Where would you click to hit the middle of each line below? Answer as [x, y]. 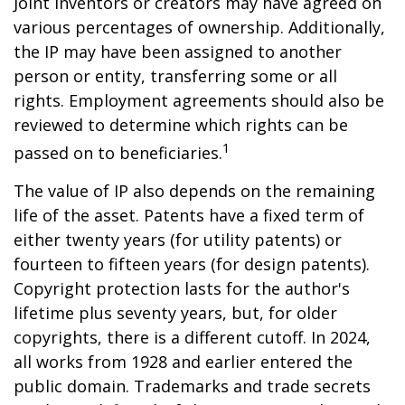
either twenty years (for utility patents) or [178, 240]
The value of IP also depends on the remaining [194, 191]
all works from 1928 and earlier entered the [183, 362]
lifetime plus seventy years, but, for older [175, 313]
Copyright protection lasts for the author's [182, 288]
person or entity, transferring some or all [175, 76]
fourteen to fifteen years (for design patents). [192, 264]
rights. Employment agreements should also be [199, 100]
